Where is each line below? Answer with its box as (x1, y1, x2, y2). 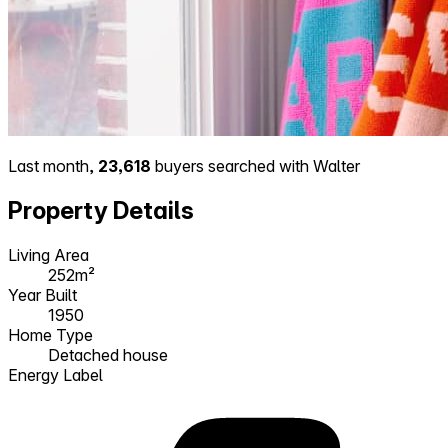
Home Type (8, 324, 93, 345)
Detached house (48, 344, 168, 365)
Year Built (8, 284, 77, 305)
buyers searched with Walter (151, 155, 360, 176)
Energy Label (8, 364, 103, 385)
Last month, (8, 155, 98, 176)
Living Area (8, 244, 89, 265)
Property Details (8, 195, 194, 225)
